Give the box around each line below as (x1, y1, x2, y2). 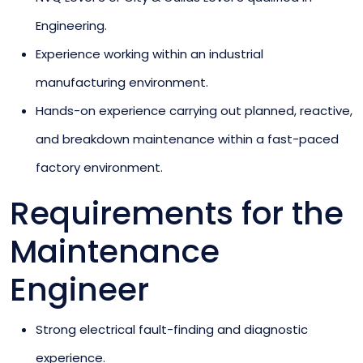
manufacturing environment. (36, 73, 208, 91)
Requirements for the (10, 190, 344, 236)
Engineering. (36, 16, 107, 34)
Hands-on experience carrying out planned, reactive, (36, 101, 352, 119)
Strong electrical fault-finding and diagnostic (36, 320, 308, 338)
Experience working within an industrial (36, 45, 263, 62)
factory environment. (36, 158, 163, 176)
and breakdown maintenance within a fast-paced (36, 130, 339, 147)
